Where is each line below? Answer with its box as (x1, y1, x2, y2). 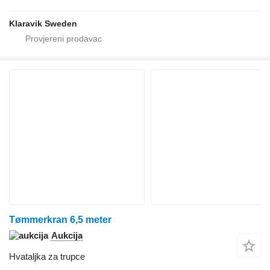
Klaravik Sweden (9, 19, 77, 29)
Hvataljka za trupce (9, 251, 85, 262)
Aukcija (51, 230, 83, 241)
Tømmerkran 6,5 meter (9, 215, 111, 225)
